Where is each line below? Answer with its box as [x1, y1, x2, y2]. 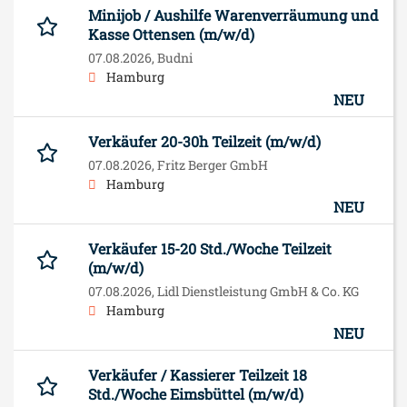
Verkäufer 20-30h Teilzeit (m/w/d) [88, 131, 321, 151]
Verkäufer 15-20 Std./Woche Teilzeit [88, 238, 332, 258]
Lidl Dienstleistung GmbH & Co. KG [157, 282, 359, 300]
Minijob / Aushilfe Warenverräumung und [88, 5, 379, 25]
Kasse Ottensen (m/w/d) [88, 24, 254, 44]
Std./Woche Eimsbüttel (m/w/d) [88, 383, 303, 403]
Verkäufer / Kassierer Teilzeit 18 [88, 364, 307, 384]
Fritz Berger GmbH [157, 155, 268, 174]
